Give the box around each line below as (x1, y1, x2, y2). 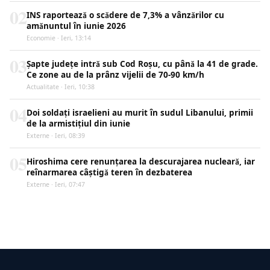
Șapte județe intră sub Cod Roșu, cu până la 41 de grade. (27, 58, 258, 69)
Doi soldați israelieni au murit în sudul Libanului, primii (27, 107, 253, 118)
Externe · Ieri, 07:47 (27, 180, 85, 189)
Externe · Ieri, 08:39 (27, 131, 85, 140)
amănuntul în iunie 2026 (27, 20, 126, 31)
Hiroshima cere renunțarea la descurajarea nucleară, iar (27, 155, 255, 167)
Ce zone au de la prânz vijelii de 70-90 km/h (27, 69, 204, 80)
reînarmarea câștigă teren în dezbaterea (27, 166, 192, 178)
